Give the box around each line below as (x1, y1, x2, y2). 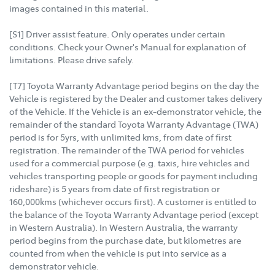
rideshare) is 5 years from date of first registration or (9, 182, 220, 195)
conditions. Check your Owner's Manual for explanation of (9, 41, 246, 53)
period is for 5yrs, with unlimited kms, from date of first (9, 131, 231, 144)
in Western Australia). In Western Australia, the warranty (9, 221, 238, 234)
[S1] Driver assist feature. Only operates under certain (9, 28, 225, 41)
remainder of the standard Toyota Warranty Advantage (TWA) (9, 118, 258, 131)
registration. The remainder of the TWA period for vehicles (9, 144, 244, 157)
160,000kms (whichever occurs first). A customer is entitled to (9, 195, 257, 208)
